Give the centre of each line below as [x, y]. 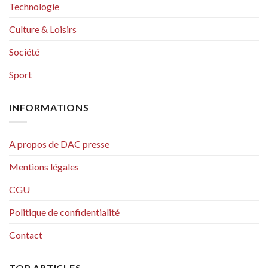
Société [24, 52]
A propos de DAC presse [59, 144]
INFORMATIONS [49, 108]
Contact [26, 234]
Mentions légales [44, 166]
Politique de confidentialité [64, 212]
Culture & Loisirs [43, 29]
